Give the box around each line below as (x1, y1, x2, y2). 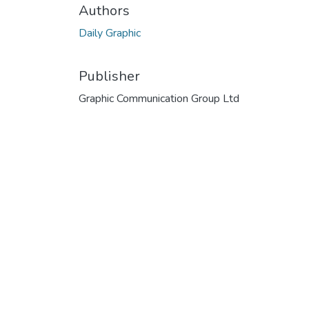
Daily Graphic (79, 25, 141, 41)
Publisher (79, 66, 140, 86)
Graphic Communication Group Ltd (79, 90, 239, 106)
